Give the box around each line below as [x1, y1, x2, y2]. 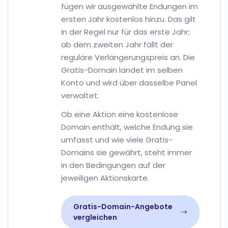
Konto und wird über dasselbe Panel [61, 77, 197, 88]
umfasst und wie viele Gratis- [61, 134, 173, 145]
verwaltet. [61, 90, 99, 101]
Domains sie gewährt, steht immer [61, 147, 192, 158]
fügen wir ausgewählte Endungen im [61, 1, 198, 12]
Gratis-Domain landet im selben [61, 65, 183, 75]
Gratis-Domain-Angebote [73, 202, 173, 212]
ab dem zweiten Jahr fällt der [61, 39, 173, 50]
